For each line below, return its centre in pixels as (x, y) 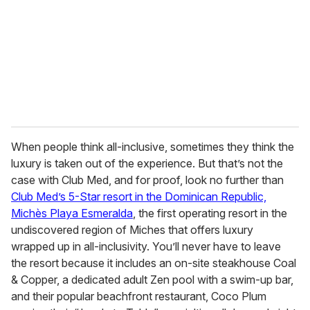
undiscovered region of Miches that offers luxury (132, 229)
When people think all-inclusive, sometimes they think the (153, 146)
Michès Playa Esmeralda (72, 213)
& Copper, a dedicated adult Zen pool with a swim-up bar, (152, 279)
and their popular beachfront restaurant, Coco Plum (139, 296)
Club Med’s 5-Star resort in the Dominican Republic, (139, 196)
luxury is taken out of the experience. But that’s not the (147, 163)
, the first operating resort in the (210, 213)
